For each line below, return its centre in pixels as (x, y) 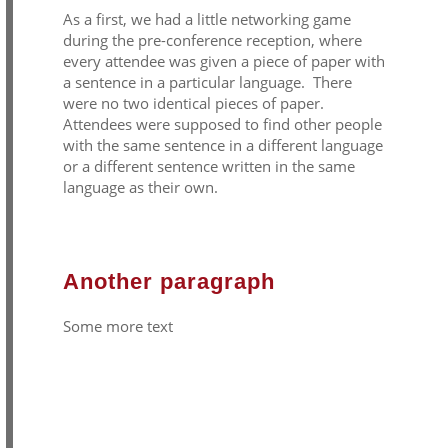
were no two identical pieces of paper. (195, 103)
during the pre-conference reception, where (212, 40)
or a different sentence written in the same (208, 166)
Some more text (117, 326)
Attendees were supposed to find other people (222, 124)
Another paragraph (168, 282)
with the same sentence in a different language (222, 145)
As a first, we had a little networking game (206, 19)
